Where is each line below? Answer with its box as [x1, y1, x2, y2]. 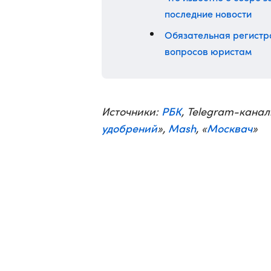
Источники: [102, 104, 162, 119]
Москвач [207, 120, 252, 135]
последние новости [165, 7, 252, 20]
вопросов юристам [165, 44, 252, 57]
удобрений [102, 120, 157, 135]
